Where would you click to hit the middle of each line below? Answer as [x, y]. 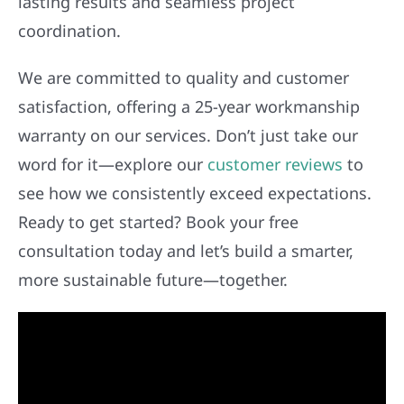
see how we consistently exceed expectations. [194, 193]
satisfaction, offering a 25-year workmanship [188, 106]
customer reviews [275, 164]
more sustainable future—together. [152, 279]
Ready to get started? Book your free [158, 221]
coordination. [69, 30]
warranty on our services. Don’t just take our [188, 135]
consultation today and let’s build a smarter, [185, 250]
